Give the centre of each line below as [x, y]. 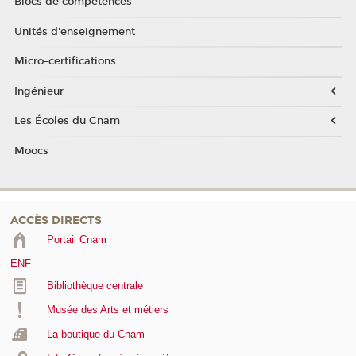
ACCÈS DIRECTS [56, 220]
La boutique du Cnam [95, 334]
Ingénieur [39, 91]
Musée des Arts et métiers [107, 310]
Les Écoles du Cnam [67, 121]
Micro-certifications [65, 62]
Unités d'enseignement [74, 31]
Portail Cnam [76, 239]
